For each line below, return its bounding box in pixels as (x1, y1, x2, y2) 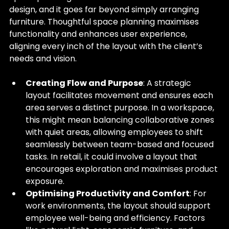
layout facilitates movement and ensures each (26, 89, 215, 101)
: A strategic (143, 77, 193, 89)
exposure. (26, 175, 64, 187)
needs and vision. (9, 53, 77, 64)
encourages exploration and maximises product (26, 163, 220, 175)
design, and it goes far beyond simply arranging (9, 4, 201, 15)
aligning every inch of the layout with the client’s (9, 40, 204, 52)
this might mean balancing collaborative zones (26, 114, 216, 126)
